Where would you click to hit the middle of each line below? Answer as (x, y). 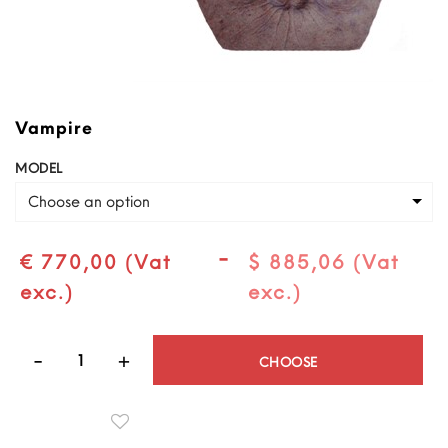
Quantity (392, 345)
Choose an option (89, 200)
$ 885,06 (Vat (323, 261)
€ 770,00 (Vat (96, 261)
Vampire (54, 127)
